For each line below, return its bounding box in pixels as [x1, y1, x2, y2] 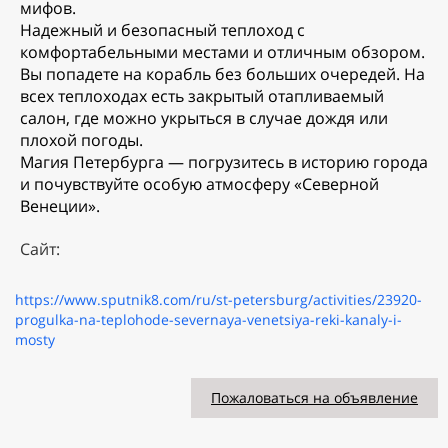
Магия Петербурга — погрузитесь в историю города [20, 151, 428, 174]
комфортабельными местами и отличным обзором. [20, 41, 425, 64]
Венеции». [20, 195, 100, 218]
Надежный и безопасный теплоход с [20, 19, 305, 42]
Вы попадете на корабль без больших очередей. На [20, 63, 425, 86]
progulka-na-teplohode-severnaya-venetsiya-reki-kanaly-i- [15, 310, 402, 330]
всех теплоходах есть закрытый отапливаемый [20, 85, 384, 108]
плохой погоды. [20, 129, 143, 152]
